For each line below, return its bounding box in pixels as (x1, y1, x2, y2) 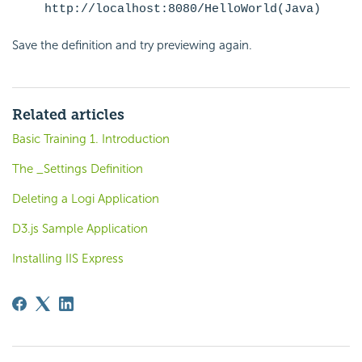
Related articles (12, 105, 124, 124)
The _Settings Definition (12, 161, 143, 176)
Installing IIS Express (12, 250, 124, 266)
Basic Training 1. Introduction (12, 131, 170, 146)
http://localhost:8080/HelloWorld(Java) (44, 2, 321, 15)
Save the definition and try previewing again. (12, 37, 252, 53)
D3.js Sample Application (12, 221, 148, 236)
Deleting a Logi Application (12, 191, 159, 206)
